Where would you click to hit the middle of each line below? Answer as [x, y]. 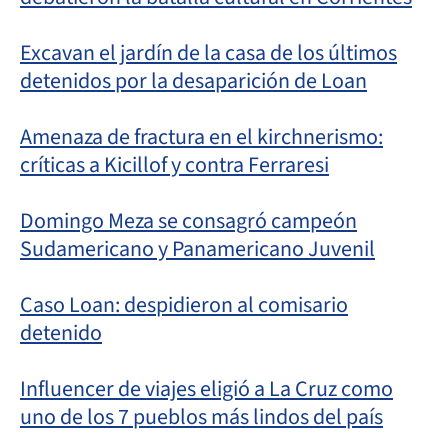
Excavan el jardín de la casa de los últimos [208, 52]
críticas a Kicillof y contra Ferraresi [174, 164]
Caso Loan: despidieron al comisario [184, 304]
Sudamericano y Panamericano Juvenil [197, 248]
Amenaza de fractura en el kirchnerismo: [201, 136]
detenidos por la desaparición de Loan [193, 80]
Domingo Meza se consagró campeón [188, 220]
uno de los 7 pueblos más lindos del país [201, 416]
